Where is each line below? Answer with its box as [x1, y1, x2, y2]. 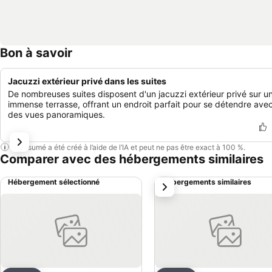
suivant [157, 178, 189, 190]
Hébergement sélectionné [8, 177, 100, 186]
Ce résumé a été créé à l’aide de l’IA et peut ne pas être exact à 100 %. [10, 142, 245, 152]
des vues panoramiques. [8, 109, 105, 120]
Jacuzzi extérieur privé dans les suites [8, 76, 166, 86]
